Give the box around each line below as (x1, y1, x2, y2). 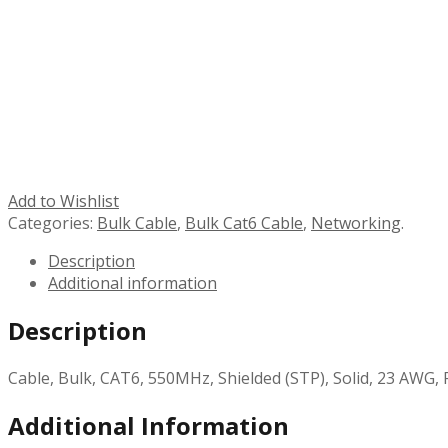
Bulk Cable (97, 211, 177, 234)
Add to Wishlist (8, 189, 119, 212)
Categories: (8, 211, 93, 234)
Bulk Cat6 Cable (185, 211, 303, 234)
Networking (311, 211, 401, 234)
